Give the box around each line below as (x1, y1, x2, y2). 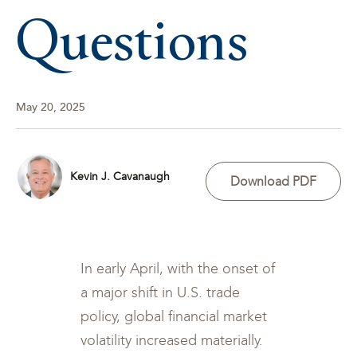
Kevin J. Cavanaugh (70, 170, 170, 183)
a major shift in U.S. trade (80, 284, 241, 301)
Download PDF (230, 173, 316, 189)
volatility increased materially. (80, 331, 264, 349)
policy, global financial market (80, 308, 268, 325)
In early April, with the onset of (80, 260, 276, 277)
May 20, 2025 (16, 100, 85, 114)
